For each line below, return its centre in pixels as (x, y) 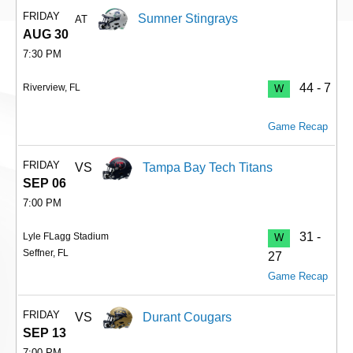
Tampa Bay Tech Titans (208, 168)
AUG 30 (46, 35)
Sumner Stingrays (188, 19)
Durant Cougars (188, 317)
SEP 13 (45, 333)
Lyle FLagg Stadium (66, 237)
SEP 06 (45, 184)
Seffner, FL (46, 253)
